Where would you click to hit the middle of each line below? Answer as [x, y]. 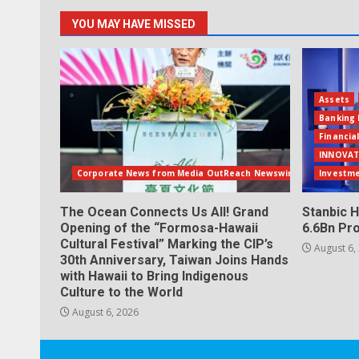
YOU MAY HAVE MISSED [134, 24]
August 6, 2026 [104, 312]
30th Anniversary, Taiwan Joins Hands [174, 260]
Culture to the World [121, 292]
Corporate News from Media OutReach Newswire [188, 173]
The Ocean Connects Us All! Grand [164, 212]
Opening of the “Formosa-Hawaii [159, 228]
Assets [334, 99]
